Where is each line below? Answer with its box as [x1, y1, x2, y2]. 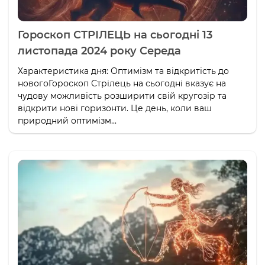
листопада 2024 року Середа [18, 44, 181, 57]
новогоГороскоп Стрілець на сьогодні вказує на [18, 77, 226, 89]
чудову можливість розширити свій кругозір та [18, 90, 227, 101]
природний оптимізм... [18, 115, 117, 126]
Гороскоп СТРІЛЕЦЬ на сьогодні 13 [18, 28, 212, 41]
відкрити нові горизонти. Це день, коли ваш [18, 102, 212, 114]
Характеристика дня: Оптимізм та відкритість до [18, 65, 229, 76]
